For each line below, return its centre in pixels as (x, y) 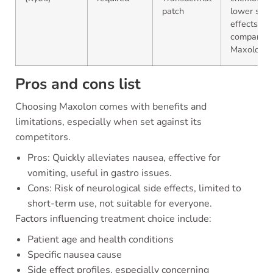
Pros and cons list (78, 84)
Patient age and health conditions (101, 239)
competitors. (43, 137)
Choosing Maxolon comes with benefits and (111, 107)
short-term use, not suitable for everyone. (120, 204)
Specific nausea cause (75, 255)
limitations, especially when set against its (108, 122)
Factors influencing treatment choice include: (113, 219)
